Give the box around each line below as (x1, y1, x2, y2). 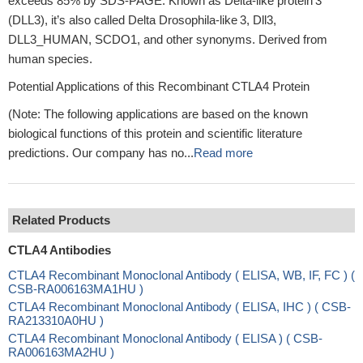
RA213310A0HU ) (8, 314, 104, 327)
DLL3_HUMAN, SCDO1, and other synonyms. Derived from (8, 32, 327, 46)
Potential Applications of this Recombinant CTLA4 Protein (8, 79, 310, 93)
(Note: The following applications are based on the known (8, 107, 308, 121)
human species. (8, 52, 92, 66)
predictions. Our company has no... (8, 146, 194, 160)
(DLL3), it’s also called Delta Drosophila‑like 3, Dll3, (8, 13, 276, 27)
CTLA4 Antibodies (8, 243, 111, 257)
